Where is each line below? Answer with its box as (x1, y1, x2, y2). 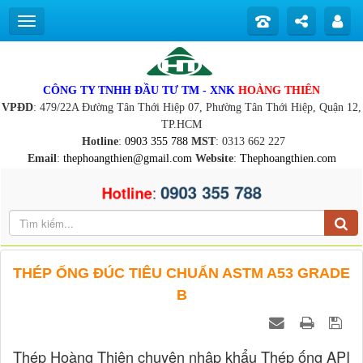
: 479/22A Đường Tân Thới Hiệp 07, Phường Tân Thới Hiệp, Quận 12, (33, 101, 361, 113)
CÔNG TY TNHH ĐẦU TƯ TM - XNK (43, 84, 238, 96)
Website (194, 152, 233, 164)
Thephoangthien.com (239, 152, 336, 164)
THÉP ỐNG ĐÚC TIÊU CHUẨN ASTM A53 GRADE (13, 265, 350, 282)
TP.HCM (161, 118, 202, 130)
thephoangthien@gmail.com (62, 152, 192, 164)
